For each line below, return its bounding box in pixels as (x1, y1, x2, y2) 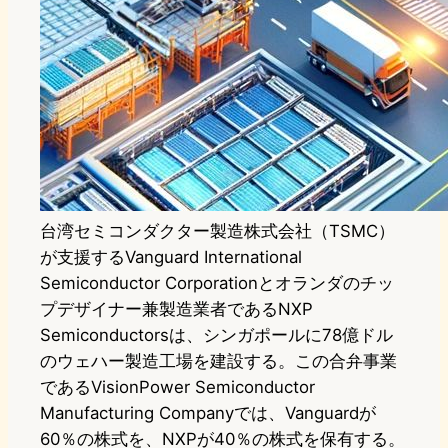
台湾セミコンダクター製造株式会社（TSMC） (40, 221, 395, 242)
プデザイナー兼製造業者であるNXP (40, 299, 313, 320)
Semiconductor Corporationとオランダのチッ (40, 273, 394, 294)
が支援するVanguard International (40, 247, 302, 268)
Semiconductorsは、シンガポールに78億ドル (40, 325, 393, 346)
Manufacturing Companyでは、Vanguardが (40, 403, 376, 424)
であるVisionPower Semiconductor (40, 377, 315, 398)
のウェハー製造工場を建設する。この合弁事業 (40, 351, 397, 372)
